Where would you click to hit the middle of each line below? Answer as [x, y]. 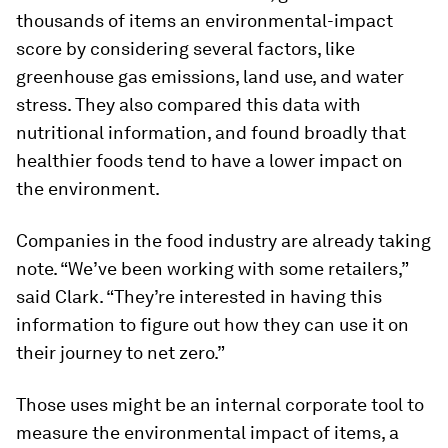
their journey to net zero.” [120, 352]
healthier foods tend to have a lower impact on [209, 160]
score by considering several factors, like [185, 48]
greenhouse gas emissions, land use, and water [210, 76]
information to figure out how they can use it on [212, 324]
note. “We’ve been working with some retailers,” [212, 268]
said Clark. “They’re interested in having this [199, 296]
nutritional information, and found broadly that [211, 132]
